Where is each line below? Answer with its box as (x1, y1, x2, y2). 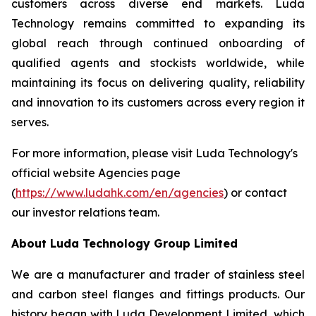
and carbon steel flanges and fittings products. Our (11, 287, 305, 301)
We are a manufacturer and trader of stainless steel (11, 267, 305, 281)
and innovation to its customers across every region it (11, 95, 305, 109)
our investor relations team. (11, 205, 159, 219)
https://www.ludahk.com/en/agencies (16, 186, 224, 200)
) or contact (224, 186, 287, 200)
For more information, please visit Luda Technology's (11, 146, 298, 160)
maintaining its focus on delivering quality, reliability (11, 75, 305, 90)
